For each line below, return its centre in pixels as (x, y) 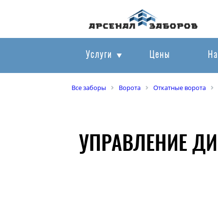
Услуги (99, 55)
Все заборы (89, 88)
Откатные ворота (180, 88)
